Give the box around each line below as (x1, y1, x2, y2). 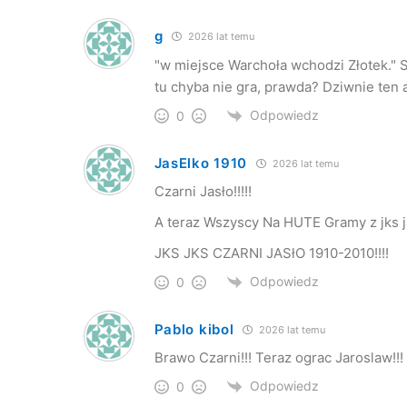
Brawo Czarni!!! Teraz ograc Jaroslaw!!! (154, 349, 403, 367)
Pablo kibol (154, 320, 234, 338)
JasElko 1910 (154, 154, 248, 172)
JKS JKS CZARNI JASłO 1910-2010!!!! (154, 244, 389, 262)
